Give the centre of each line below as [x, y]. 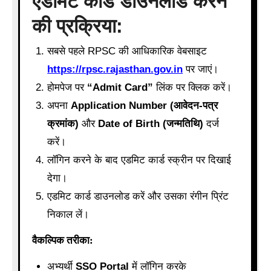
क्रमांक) [63, 124]
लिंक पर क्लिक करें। [193, 88]
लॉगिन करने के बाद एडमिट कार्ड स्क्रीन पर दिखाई [139, 160]
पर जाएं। [201, 70]
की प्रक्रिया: [77, 26]
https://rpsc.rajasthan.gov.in [115, 70]
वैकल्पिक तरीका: [62, 240]
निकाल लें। [68, 215]
